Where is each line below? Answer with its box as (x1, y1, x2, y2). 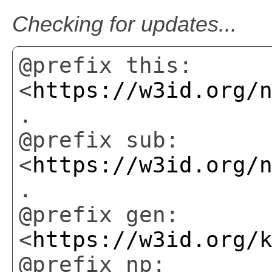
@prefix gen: (19, 202, 179, 227)
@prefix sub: (19, 127, 179, 152)
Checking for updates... (12, 12, 237, 36)
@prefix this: (19, 52, 192, 78)
